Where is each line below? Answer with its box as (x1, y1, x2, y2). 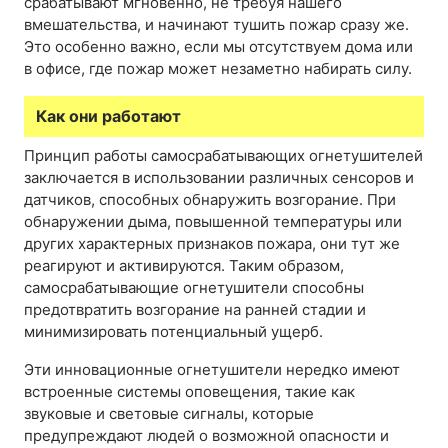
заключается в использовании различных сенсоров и (24, 168, 414, 188)
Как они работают (36, 106, 181, 127)
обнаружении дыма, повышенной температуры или (24, 212, 402, 232)
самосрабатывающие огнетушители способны (24, 278, 364, 298)
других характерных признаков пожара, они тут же (24, 234, 400, 254)
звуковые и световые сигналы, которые (24, 404, 314, 424)
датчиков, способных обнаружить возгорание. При (24, 190, 396, 210)
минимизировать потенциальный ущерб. (24, 322, 323, 342)
